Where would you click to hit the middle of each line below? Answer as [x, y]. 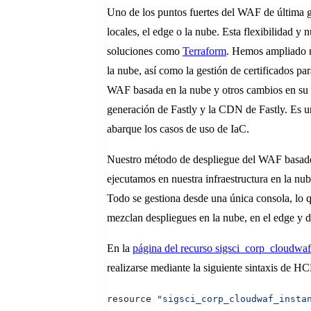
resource [132, 299]
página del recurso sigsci [186, 249]
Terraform [204, 51]
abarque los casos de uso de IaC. [179, 129]
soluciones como [145, 51]
